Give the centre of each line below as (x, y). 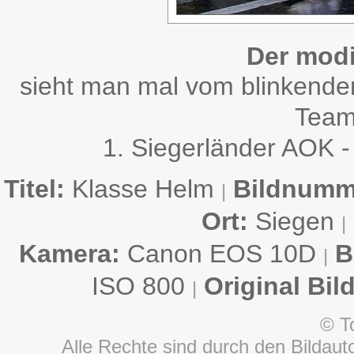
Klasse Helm (143, 189)
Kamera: (69, 254)
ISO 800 (142, 286)
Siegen (295, 221)
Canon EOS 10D (221, 254)
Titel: (34, 189)
